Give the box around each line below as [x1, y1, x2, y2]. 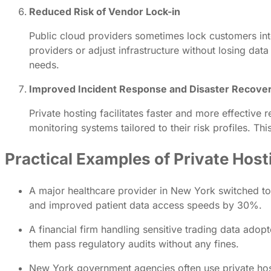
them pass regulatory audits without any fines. [29, 237, 239, 250]
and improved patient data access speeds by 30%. [29, 198, 262, 211]
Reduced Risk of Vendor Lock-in [29, 5, 180, 18]
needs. [29, 58, 59, 71]
